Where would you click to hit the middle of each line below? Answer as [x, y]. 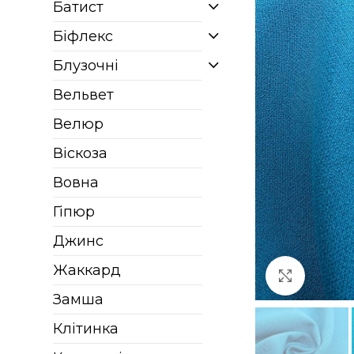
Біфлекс [83, 36]
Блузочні [86, 66]
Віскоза [81, 153]
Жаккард [87, 270]
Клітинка [86, 329]
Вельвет [84, 95]
